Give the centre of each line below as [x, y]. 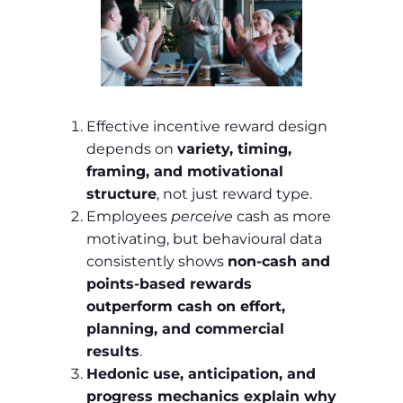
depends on [132, 149]
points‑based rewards [169, 284]
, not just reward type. [234, 194]
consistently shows [157, 262]
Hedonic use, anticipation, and [201, 374]
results [113, 352]
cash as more [282, 217]
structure [121, 194]
